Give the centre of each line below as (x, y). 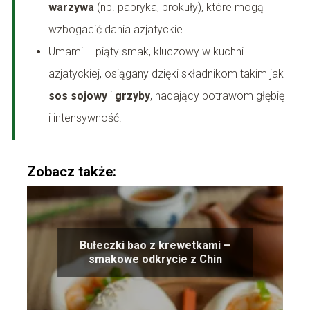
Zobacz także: (71, 172)
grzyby (132, 96)
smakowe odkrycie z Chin (155, 259)
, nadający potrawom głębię (217, 96)
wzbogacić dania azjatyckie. (117, 30)
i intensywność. (85, 118)
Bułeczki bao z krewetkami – (155, 246)
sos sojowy (77, 96)
